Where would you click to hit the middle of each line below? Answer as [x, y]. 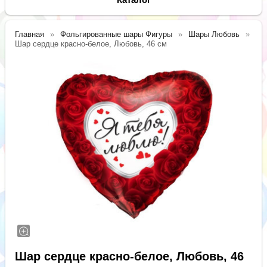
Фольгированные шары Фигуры [117, 34]
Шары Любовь [214, 34]
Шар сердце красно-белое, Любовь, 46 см [91, 44]
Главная [30, 34]
